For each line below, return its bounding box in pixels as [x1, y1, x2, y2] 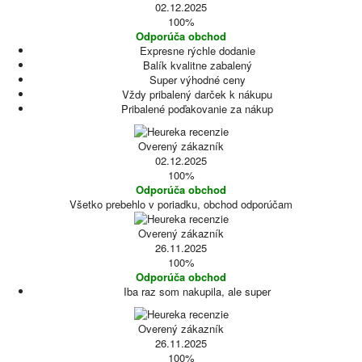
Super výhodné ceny [149, 72, 246, 87]
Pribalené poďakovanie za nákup [121, 101, 273, 116]
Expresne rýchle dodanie [139, 43, 255, 58]
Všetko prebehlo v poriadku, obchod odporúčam [69, 196, 293, 212]
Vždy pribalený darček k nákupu [122, 86, 272, 102]
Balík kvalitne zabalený [142, 57, 252, 73]
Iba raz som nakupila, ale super [124, 284, 271, 299]
